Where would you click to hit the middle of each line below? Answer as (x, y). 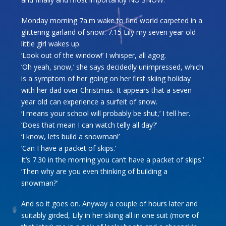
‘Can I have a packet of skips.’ (69, 148)
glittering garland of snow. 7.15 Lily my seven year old (109, 32)
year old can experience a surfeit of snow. (90, 101)
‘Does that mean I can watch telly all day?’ (89, 125)
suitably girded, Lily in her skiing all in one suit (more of (110, 215)
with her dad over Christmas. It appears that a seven (107, 90)
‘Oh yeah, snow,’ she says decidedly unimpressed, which (112, 67)
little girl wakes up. (51, 43)
